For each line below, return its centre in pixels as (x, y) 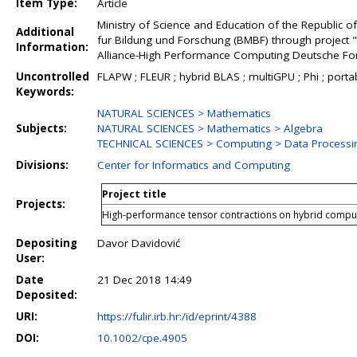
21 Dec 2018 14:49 (145, 280)
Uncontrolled (53, 76)
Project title (134, 194)
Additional (45, 32)
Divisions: (42, 165)
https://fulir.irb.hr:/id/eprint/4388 (177, 316)
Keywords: (45, 92)
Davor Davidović (139, 243)
